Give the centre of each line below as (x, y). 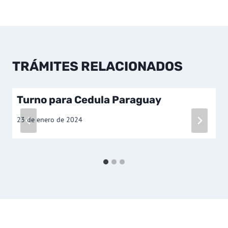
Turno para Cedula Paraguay (89, 100)
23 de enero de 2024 (49, 119)
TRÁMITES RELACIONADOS (97, 66)
